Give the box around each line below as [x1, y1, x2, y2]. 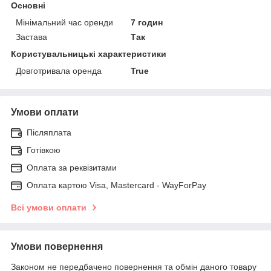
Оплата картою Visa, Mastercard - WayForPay [27, 180, 206, 190]
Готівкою [27, 145, 60, 155]
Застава [16, 31, 47, 42]
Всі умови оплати [11, 202, 87, 212]
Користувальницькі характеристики [11, 48, 166, 59]
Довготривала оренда [16, 65, 102, 76]
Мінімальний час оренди [16, 17, 113, 27]
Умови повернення [11, 241, 103, 252]
